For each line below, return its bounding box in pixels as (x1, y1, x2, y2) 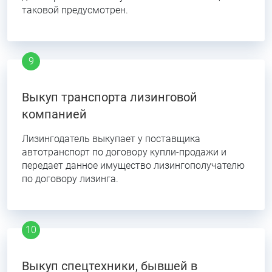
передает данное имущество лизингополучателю (22, 160, 245, 171)
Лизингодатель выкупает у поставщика (22, 133, 200, 144)
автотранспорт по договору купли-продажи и (22, 146, 226, 158)
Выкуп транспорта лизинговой (22, 90, 197, 104)
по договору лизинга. (22, 173, 118, 185)
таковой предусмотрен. (22, 4, 128, 16)
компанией (22, 107, 87, 121)
